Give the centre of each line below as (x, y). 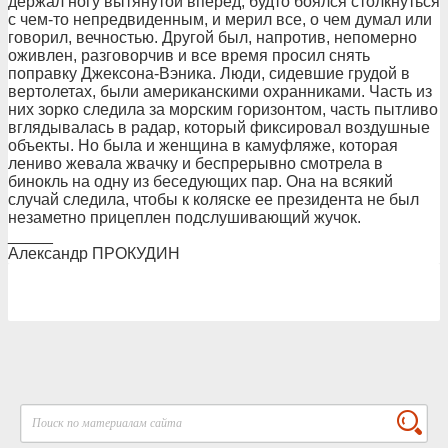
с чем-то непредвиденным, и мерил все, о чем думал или (220, 19)
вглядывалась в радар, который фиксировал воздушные (219, 127)
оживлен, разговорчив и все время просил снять (189, 55)
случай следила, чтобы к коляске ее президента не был (213, 199)
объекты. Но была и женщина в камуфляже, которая (203, 145)
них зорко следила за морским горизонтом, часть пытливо (223, 109)
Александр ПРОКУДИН (94, 253)
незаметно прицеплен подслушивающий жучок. (184, 217)
